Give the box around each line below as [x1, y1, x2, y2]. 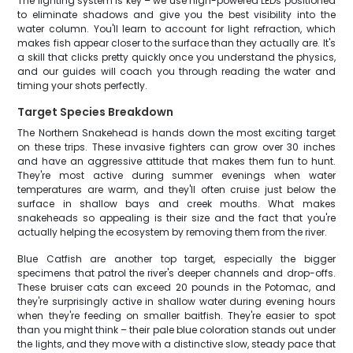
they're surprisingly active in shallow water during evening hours [17, 295, 336, 308]
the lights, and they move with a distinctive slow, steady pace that [17, 337, 336, 351]
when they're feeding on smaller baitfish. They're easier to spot [17, 309, 336, 322]
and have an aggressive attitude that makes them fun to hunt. [17, 154, 336, 168]
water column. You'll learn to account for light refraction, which [17, 22, 336, 35]
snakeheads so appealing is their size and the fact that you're [17, 211, 336, 225]
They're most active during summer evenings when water [17, 169, 336, 182]
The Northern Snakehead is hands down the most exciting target [17, 126, 336, 139]
